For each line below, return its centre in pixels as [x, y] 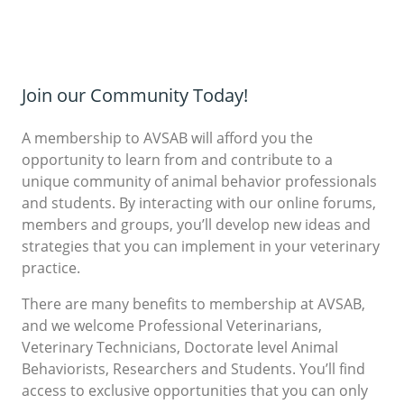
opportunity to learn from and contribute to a [177, 159]
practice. [51, 267]
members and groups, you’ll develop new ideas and [196, 224]
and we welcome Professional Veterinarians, [172, 325]
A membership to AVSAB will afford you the [167, 137]
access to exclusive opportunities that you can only [195, 390]
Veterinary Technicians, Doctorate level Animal [180, 346]
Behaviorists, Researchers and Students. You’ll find [193, 368]
